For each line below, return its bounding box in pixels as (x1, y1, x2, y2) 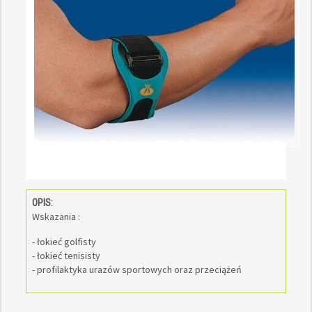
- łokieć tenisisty (31, 249, 102, 262)
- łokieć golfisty (31, 235, 96, 248)
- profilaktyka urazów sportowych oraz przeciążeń (31, 263, 244, 276)
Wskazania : (31, 210, 80, 223)
